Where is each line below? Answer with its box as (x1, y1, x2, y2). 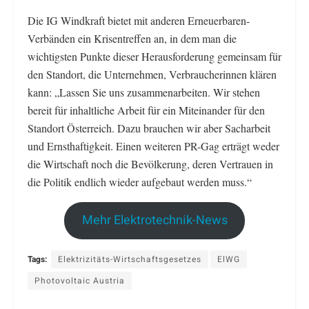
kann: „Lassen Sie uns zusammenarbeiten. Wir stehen (28, 84, 260, 99)
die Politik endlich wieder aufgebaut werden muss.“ (28, 174, 252, 189)
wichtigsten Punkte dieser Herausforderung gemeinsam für (28, 48, 281, 63)
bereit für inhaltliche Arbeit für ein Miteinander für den (28, 102, 265, 117)
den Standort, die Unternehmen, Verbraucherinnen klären (28, 66, 277, 81)
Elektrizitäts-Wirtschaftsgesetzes (58, 252, 201, 266)
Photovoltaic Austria (34, 274, 125, 287)
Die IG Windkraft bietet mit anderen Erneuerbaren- (28, 12, 250, 28)
